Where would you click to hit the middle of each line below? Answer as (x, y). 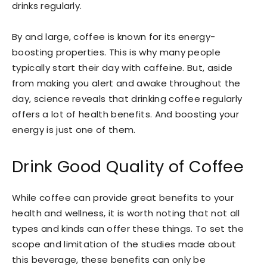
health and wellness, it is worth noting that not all (126, 213)
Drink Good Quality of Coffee (128, 167)
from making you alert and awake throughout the (126, 83)
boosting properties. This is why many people (117, 52)
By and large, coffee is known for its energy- (114, 37)
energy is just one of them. (74, 130)
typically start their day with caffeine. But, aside (122, 68)
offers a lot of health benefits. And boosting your (126, 114)
